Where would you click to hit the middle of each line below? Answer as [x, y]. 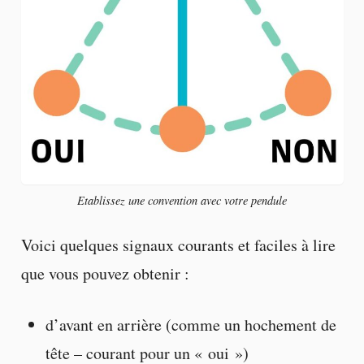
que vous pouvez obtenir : [105, 274]
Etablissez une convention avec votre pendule [182, 200]
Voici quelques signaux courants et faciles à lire [178, 245]
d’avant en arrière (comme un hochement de [191, 325]
